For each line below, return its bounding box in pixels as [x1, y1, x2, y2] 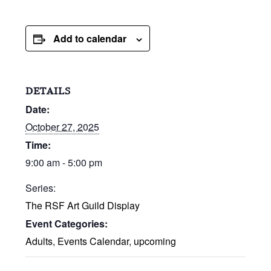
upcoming [134, 234, 177, 249]
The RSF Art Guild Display [25, 198, 140, 213]
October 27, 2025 [25, 120, 100, 134]
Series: [25, 181, 56, 195]
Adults [25, 234, 53, 249]
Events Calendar [57, 234, 129, 249]
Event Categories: [25, 217, 108, 231]
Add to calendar [53, 31, 127, 46]
